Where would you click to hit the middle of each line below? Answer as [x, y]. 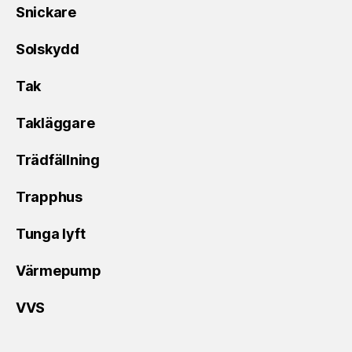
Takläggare [55, 123]
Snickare [46, 12]
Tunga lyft [51, 233]
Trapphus [49, 196]
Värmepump [59, 270]
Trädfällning [58, 159]
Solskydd [48, 49]
